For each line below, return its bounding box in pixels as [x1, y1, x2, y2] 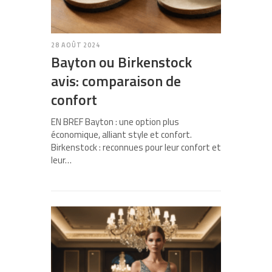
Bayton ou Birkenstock [51, 51, 192, 73]
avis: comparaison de [51, 70, 181, 92]
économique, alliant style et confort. [51, 127, 192, 142]
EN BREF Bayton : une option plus [51, 115, 179, 129]
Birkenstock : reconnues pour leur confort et [51, 140, 221, 155]
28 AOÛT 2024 [51, 40, 101, 50]
